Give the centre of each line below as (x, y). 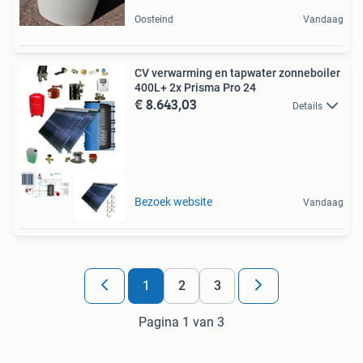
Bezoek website (173, 202)
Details (307, 106)
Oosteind (154, 19)
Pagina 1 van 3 (181, 322)
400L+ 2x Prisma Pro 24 (195, 87)
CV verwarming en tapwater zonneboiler (237, 73)
